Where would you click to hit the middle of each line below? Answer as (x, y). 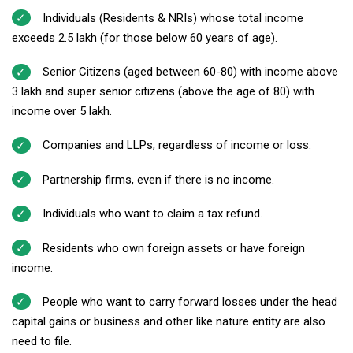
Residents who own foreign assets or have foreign (173, 248)
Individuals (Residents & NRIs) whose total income (173, 18)
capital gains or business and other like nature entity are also (169, 321)
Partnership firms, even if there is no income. (158, 179)
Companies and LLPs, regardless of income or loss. (176, 145)
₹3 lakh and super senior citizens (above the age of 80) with (163, 92)
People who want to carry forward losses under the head (190, 301)
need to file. (42, 341)
